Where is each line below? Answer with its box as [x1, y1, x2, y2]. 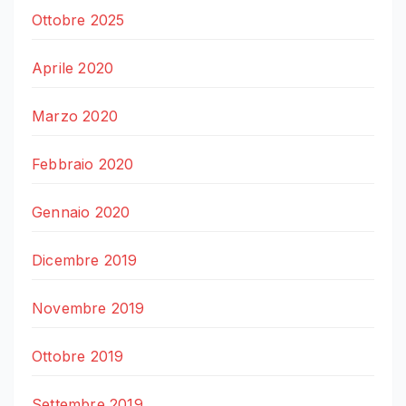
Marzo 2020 [32, 107, 118, 126]
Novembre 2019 [32, 299, 145, 318]
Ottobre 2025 [32, 11, 125, 30]
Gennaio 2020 [32, 203, 130, 222]
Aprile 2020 [32, 59, 114, 78]
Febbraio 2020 [32, 155, 134, 174]
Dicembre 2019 [32, 251, 138, 270]
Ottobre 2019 [32, 347, 124, 366]
